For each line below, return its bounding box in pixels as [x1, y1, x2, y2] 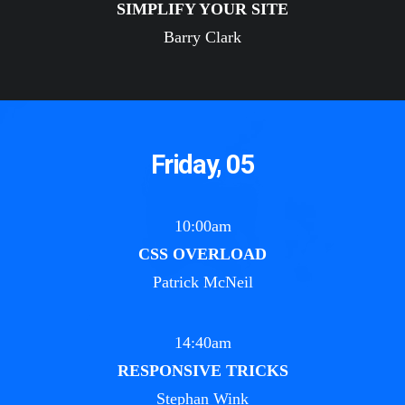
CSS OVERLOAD [138, 245, 267, 263]
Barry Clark [164, 28, 241, 46]
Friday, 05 [150, 149, 255, 180]
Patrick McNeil [152, 273, 253, 291]
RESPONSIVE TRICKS [117, 362, 288, 380]
